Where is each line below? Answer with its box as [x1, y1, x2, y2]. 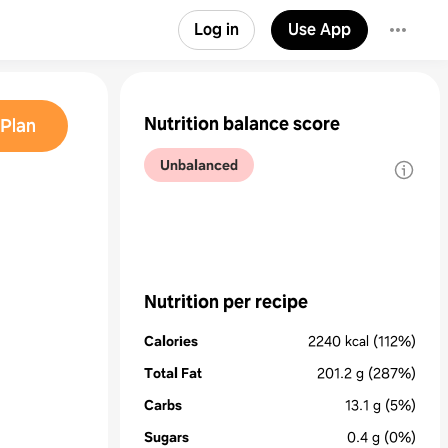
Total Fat [144, 364, 202, 382]
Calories [144, 332, 198, 350]
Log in [194, 19, 239, 40]
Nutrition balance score [144, 112, 340, 136]
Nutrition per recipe [144, 290, 308, 314]
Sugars [144, 428, 189, 446]
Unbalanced [160, 156, 238, 174]
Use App [288, 19, 351, 40]
